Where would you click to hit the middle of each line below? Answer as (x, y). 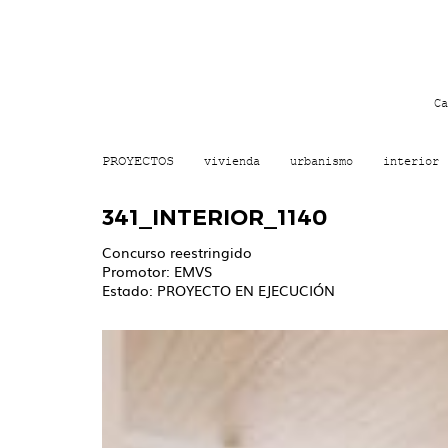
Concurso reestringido (177, 252)
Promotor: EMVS (157, 271)
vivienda (232, 160)
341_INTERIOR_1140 (214, 217)
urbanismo (321, 160)
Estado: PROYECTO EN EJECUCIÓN (218, 290)
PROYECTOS (138, 160)
